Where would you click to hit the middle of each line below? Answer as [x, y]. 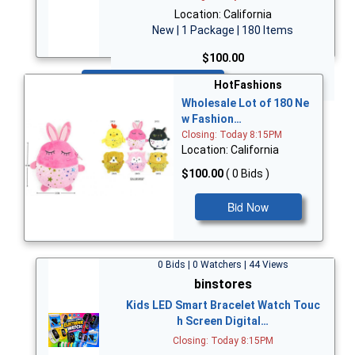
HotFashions [248, 85]
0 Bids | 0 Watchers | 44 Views [223, 264]
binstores [223, 284]
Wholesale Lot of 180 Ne [245, 103]
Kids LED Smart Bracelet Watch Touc [223, 305]
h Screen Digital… [223, 321]
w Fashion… [212, 119]
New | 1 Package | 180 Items [223, 30]
